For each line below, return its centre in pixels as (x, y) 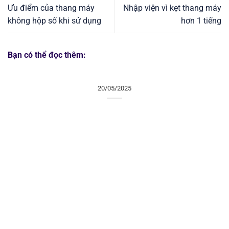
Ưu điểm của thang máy (51, 8)
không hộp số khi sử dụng (54, 21)
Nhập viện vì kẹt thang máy (172, 8)
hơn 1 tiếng (201, 21)
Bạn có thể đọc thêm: (47, 55)
